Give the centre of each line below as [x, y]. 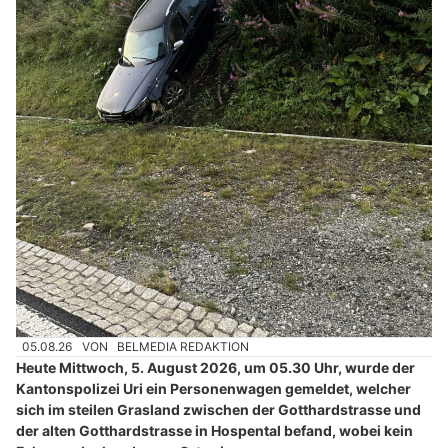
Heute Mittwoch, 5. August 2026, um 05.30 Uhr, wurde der [215, 368]
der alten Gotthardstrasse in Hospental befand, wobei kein [214, 431]
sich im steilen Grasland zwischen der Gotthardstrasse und [218, 410]
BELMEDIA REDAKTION [183, 347]
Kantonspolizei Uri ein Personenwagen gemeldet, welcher [213, 389]
